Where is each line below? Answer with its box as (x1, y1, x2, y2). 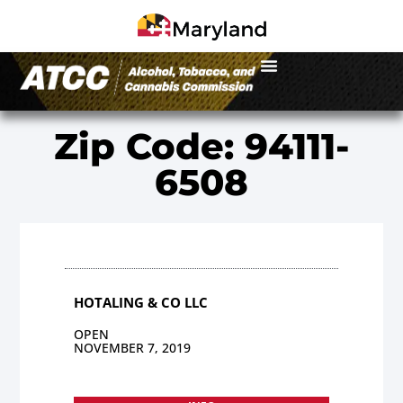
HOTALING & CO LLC (74, 292, 209, 311)
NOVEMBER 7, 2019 (74, 338, 192, 356)
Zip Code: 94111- (53, 123, 350, 168)
